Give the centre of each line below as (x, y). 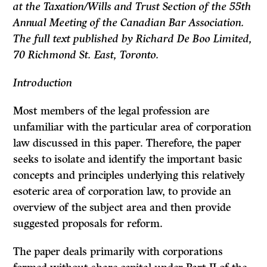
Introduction (43, 83)
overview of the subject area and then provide (122, 208)
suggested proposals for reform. (88, 224)
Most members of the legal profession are (111, 111)
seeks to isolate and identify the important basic (128, 159)
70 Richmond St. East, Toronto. (86, 55)
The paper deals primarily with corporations (118, 252)
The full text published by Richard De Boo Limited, (133, 39)
